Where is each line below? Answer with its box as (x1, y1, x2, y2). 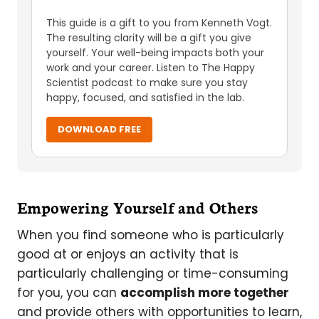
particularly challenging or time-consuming (17, 264, 288, 282)
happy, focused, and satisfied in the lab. (46, 90, 244, 105)
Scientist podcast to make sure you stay (46, 75, 248, 90)
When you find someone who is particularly (17, 226, 284, 244)
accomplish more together (120, 283, 289, 301)
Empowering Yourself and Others (17, 195, 258, 218)
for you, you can (17, 283, 120, 301)
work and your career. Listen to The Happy (46, 60, 255, 75)
